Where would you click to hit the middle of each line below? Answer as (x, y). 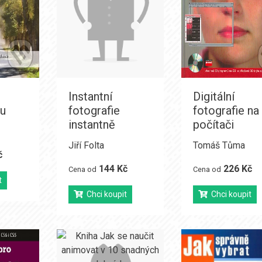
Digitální (214, 96)
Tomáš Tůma (219, 145)
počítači (214, 125)
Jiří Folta (86, 145)
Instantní (90, 96)
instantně (92, 125)
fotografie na (226, 111)
